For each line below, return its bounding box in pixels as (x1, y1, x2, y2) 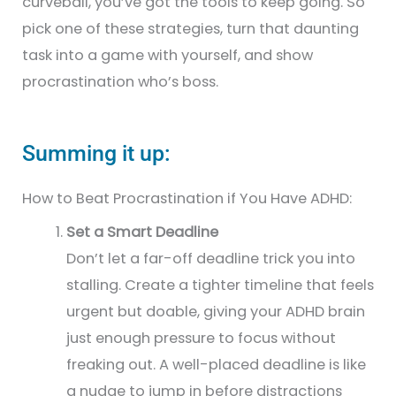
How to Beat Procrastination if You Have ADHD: (22, 187, 353, 209)
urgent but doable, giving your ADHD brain (65, 301, 365, 323)
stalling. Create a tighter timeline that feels (65, 275, 374, 296)
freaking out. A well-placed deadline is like (65, 354, 366, 376)
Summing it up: (22, 140, 171, 166)
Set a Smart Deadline (65, 222, 218, 243)
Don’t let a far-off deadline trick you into (65, 248, 355, 270)
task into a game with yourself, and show (22, 44, 314, 65)
